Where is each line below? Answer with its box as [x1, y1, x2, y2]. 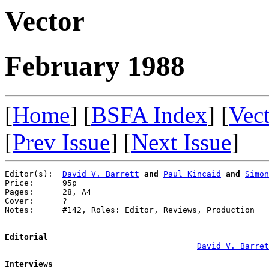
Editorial [5, 232, 48, 241]
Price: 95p [5, 178, 77, 187]
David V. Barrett [62, 169, 139, 178]
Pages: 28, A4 [5, 187, 91, 196]
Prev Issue [13, 128, 110, 155]
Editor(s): [5, 169, 62, 178]
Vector [5, 5, 85, 37]
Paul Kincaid [163, 169, 221, 178]
